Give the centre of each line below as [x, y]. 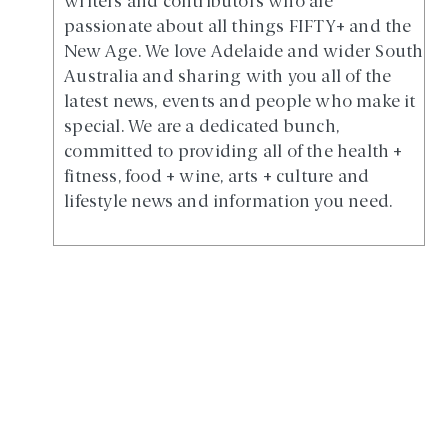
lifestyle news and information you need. [228, 203]
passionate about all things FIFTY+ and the [238, 28]
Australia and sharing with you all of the [228, 78]
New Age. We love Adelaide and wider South [244, 53]
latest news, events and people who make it [240, 103]
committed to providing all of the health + [233, 153]
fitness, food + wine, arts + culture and [217, 178]
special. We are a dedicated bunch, [201, 128]
